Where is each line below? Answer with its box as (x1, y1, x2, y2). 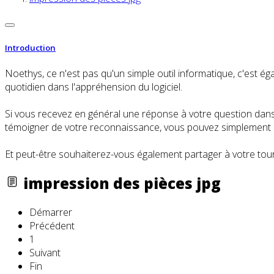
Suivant (29, 245, 61, 259)
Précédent (29, 218, 75, 232)
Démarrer (29, 205, 72, 219)
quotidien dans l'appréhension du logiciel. (5, 80, 182, 94)
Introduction (5, 42, 56, 53)
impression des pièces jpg (20, 172, 221, 193)
